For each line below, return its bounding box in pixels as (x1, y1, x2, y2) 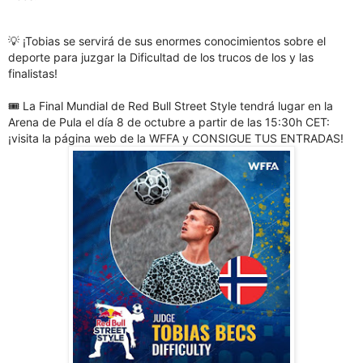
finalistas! (8, 66, 58, 81)
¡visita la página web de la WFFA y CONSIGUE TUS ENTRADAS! (8, 131, 344, 146)
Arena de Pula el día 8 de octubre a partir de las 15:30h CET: (8, 115, 330, 130)
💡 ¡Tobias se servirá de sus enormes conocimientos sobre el (8, 34, 326, 49)
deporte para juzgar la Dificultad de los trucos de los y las (8, 50, 314, 65)
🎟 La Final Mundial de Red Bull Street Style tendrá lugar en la (8, 99, 333, 113)
